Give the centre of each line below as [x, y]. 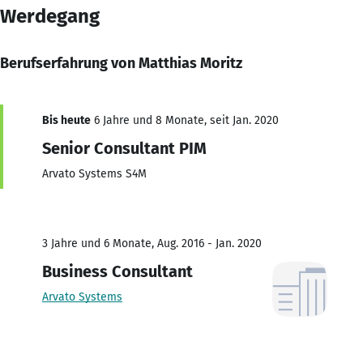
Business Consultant [117, 271]
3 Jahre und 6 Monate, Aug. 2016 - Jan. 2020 [152, 243]
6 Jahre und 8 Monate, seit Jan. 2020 [185, 120]
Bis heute [66, 120]
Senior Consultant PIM [124, 148]
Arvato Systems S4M [94, 173]
